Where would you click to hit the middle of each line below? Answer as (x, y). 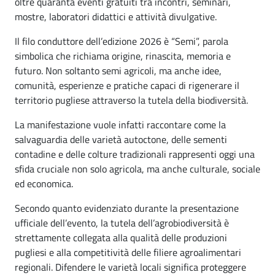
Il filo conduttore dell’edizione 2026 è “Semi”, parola (122, 41)
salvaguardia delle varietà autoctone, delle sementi (121, 139)
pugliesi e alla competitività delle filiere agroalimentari (128, 252)
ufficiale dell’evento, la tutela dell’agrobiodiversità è (122, 223)
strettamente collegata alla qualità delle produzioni (121, 237)
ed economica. (44, 183)
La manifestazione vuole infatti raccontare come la (120, 124)
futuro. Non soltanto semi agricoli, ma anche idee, (118, 70)
